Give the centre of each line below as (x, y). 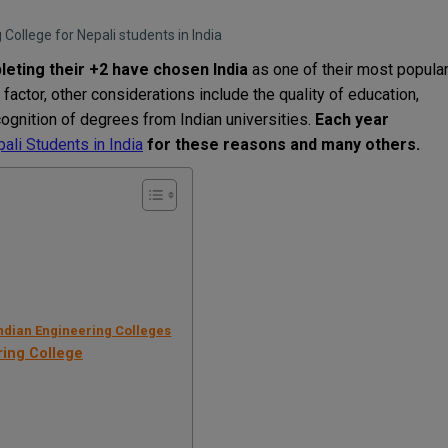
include (224, 94)
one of (295, 69)
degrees (109, 119)
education (382, 94)
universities (267, 119)
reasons (254, 144)
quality (302, 94)
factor (24, 94)
